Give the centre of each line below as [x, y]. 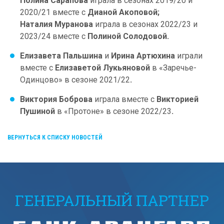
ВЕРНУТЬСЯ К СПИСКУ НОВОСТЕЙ [55, 137]
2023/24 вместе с [53, 36]
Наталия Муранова [57, 24]
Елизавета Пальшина [62, 56]
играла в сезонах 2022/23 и [146, 24]
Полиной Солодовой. [127, 36]
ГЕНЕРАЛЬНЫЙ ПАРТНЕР [112, 200]
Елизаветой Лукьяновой [102, 68]
